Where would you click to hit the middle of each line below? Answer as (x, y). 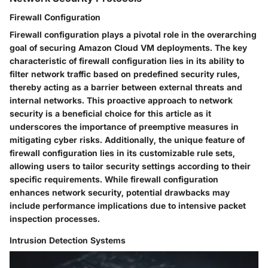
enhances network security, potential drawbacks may (120, 192)
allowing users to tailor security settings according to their (130, 166)
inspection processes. (55, 219)
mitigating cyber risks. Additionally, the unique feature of (127, 140)
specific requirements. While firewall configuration (114, 179)
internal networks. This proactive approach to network (121, 100)
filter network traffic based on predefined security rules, (125, 74)
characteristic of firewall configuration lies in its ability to (127, 61)
